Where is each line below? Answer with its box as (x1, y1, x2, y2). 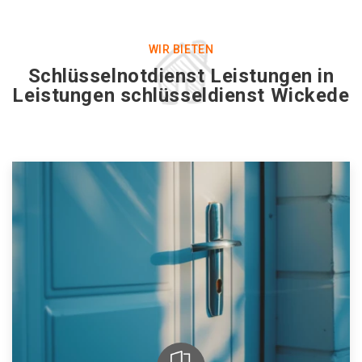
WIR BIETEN (148, 43, 214, 56)
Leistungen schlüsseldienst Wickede (12, 84, 350, 107)
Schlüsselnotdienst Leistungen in (27, 65, 335, 87)
